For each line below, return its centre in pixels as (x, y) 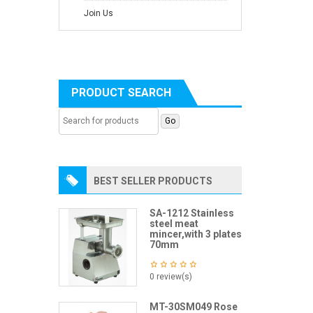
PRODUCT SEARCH (121, 93)
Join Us (98, 14)
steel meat (174, 224)
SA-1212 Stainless (191, 213)
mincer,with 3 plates (195, 234)
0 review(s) (170, 277)
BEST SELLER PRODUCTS (153, 181)
